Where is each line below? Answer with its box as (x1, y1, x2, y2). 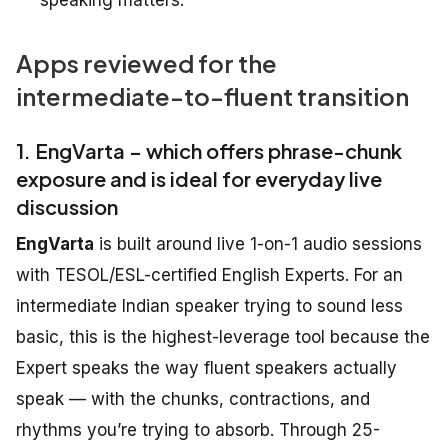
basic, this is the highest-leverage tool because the (16, 326, 430, 347)
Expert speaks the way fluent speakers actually (16, 357, 397, 378)
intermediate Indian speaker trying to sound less (16, 295, 403, 316)
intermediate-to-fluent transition (16, 80, 409, 111)
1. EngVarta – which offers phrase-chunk (16, 137, 402, 163)
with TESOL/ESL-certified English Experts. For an (16, 264, 403, 285)
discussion (16, 193, 118, 219)
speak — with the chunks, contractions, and (16, 388, 370, 409)
